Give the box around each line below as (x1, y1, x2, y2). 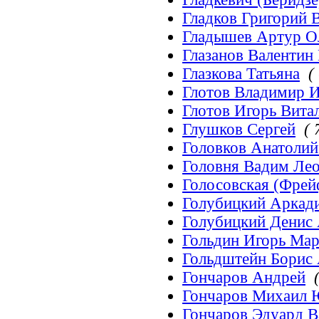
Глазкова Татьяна (182, 65, 300, 83)
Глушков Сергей (182, 120, 296, 138)
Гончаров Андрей (182, 268, 305, 286)
